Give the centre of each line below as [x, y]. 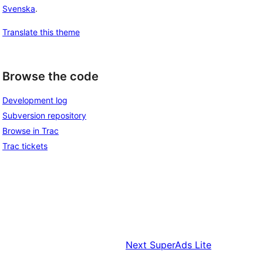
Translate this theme [41, 32]
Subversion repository [44, 116]
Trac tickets [25, 146]
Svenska [19, 8]
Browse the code [50, 76]
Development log [35, 100]
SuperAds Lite [181, 245]
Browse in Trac [31, 131]
